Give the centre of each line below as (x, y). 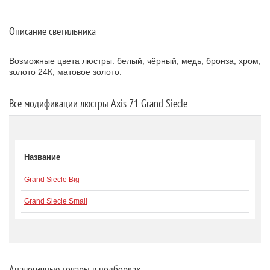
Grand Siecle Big (52, 180)
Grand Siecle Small (56, 201)
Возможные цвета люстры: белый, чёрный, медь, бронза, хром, (135, 61)
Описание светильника (52, 31)
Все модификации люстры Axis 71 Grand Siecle (98, 103)
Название (42, 157)
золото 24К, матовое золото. (65, 72)
